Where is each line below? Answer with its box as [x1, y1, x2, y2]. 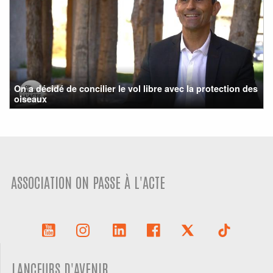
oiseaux [14, 92, 48, 105]
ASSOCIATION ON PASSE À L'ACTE [11, 172, 166, 191]
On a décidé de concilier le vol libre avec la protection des [14, 82, 258, 94]
